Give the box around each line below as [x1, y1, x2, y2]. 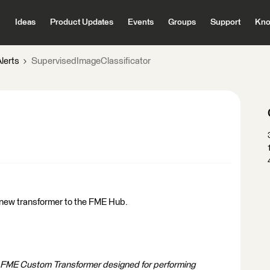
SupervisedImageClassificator [31, 57, 151, 66]
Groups [168, 18, 196, 27]
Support [210, 18, 240, 27]
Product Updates [49, 18, 113, 27]
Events [127, 18, 154, 27]
